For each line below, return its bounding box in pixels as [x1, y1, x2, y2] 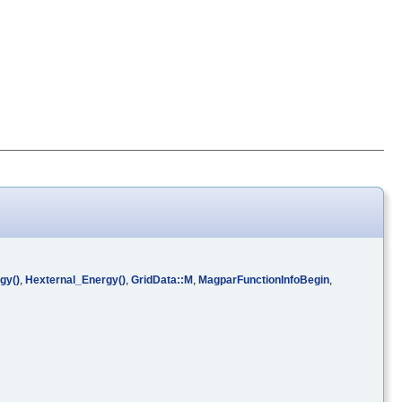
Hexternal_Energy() [25, 273, 126, 286]
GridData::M [131, 273, 193, 286]
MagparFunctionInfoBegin [198, 273, 329, 286]
